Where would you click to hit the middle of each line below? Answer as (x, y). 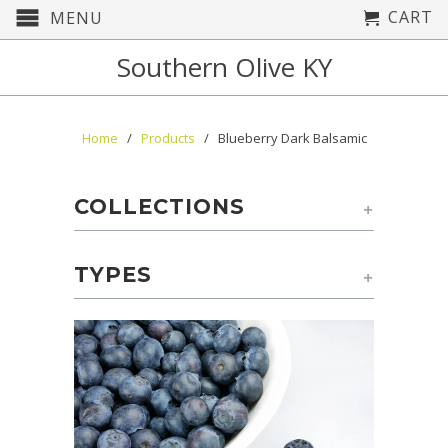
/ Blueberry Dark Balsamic (282, 138)
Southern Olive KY (224, 67)
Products (167, 138)
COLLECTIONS (159, 206)
